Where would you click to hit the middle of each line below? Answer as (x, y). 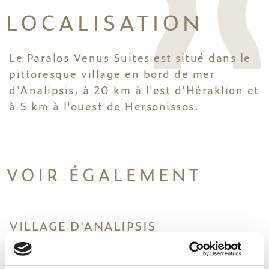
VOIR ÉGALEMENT (104, 174)
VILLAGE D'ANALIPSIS (83, 225)
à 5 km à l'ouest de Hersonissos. (104, 105)
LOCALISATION (104, 21)
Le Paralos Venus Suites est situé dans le (130, 57)
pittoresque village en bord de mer (112, 73)
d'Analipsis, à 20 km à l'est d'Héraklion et (134, 89)
